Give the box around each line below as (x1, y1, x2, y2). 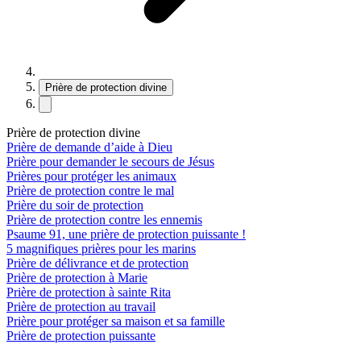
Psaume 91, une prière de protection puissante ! (6, 226, 246, 241)
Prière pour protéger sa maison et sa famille (6, 313, 225, 328)
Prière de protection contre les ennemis (6, 212, 202, 226)
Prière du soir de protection (6, 197, 143, 212)
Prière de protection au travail (6, 299, 156, 313)
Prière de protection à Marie (6, 270, 147, 284)
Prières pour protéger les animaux (6, 168, 176, 183)
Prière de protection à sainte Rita (6, 284, 171, 299)
